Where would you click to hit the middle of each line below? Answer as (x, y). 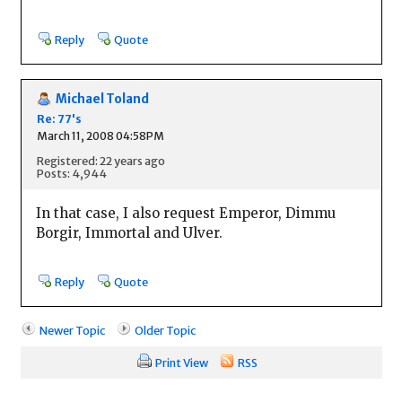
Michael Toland (102, 99)
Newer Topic (72, 331)
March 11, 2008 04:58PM (100, 135)
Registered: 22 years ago (100, 161)
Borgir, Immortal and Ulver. (129, 233)
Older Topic (165, 331)
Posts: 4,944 (71, 174)
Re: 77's (59, 118)
